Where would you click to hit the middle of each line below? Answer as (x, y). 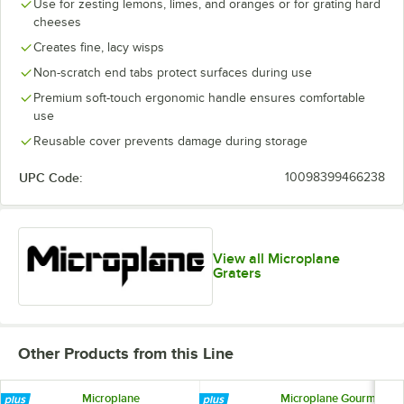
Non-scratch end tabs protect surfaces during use (173, 72)
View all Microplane (277, 259)
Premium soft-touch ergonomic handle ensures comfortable (199, 97)
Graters (238, 274)
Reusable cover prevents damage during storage (170, 141)
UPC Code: (50, 177)
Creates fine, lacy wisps (99, 47)
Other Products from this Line (126, 354)
